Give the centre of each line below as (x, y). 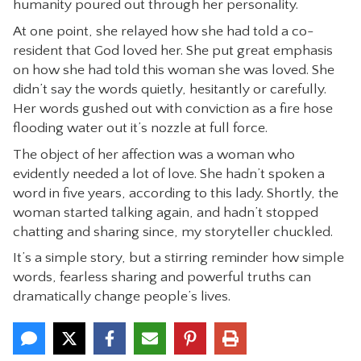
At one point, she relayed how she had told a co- (163, 31)
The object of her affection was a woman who (154, 154)
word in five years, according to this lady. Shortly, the (175, 193)
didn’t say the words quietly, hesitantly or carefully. (169, 89)
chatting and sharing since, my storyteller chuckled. (172, 232)
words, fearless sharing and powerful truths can (162, 278)
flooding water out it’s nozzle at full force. (140, 128)
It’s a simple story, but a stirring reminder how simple (178, 258)
